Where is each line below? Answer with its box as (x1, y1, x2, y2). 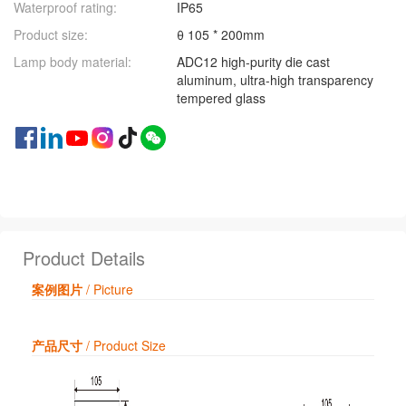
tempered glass (177, 89, 266, 108)
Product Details (23, 245, 145, 272)
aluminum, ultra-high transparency (177, 71, 373, 90)
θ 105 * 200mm (177, 25, 265, 44)
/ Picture (86, 280, 133, 299)
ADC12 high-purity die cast (177, 53, 330, 72)
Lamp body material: (14, 53, 131, 72)
